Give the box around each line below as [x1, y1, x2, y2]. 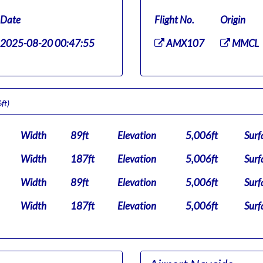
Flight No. [154, 14, 194, 26]
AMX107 [164, 37, 204, 49]
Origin [220, 14, 245, 26]
